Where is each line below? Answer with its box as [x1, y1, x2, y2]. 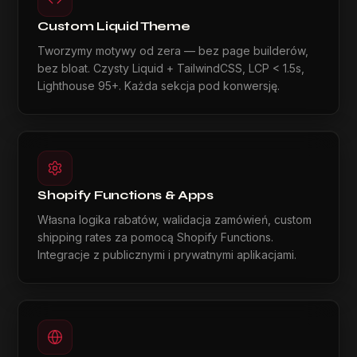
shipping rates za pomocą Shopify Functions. [37, 230, 274, 244]
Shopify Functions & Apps [37, 187, 214, 202]
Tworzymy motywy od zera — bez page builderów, [37, 44, 309, 57]
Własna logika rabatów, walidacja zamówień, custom [37, 213, 312, 226]
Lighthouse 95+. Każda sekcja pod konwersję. [37, 79, 280, 92]
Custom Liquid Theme [37, 18, 190, 33]
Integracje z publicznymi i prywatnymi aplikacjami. [37, 248, 297, 261]
